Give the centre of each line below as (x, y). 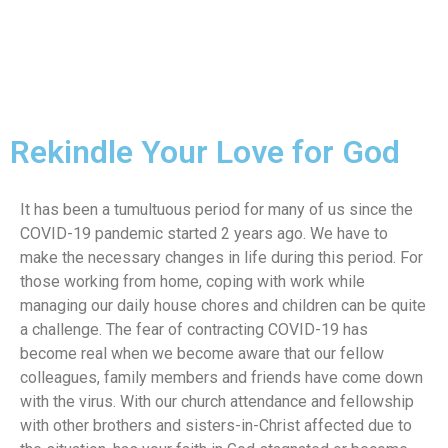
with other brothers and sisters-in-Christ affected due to (216, 425)
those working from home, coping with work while (192, 281)
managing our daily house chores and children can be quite (223, 305)
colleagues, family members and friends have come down (221, 377)
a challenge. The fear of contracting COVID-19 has (194, 329)
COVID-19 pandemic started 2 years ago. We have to (204, 233)
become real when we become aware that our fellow (202, 353)
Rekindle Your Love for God (205, 152)
